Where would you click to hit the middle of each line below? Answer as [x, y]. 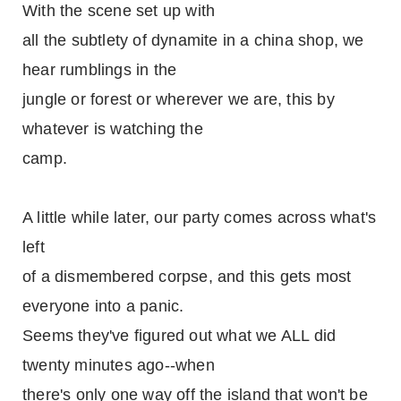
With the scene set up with [119, 11]
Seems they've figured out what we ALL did [179, 336]
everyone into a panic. [103, 306]
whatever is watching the [113, 129]
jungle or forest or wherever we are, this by [179, 99]
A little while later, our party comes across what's [200, 218]
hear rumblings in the [100, 70]
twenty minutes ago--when [119, 365]
